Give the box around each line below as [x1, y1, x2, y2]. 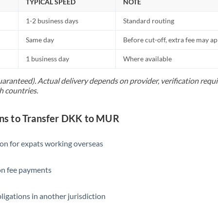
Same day [26, 36, 54, 44]
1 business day [26, 54, 70, 63]
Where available [123, 54, 172, 63]
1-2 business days [26, 17, 79, 25]
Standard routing [123, 17, 175, 25]
